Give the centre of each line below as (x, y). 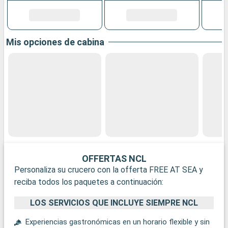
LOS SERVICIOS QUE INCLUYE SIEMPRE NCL (114, 203)
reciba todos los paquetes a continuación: (89, 182)
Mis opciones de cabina (55, 42)
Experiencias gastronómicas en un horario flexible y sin (118, 222)
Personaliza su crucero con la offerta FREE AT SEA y (109, 170)
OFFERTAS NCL (114, 159)
